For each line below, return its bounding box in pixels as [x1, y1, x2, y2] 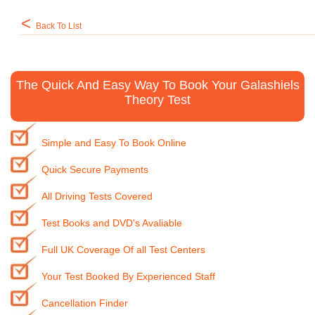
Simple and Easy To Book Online [41, 137, 186, 148]
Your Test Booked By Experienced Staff [41, 271, 215, 282]
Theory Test [124, 93, 191, 107]
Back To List [36, 21, 82, 31]
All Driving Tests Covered [41, 191, 153, 202]
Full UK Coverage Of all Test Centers [41, 244, 205, 255]
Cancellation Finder [41, 297, 128, 309]
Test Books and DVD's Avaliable [41, 217, 182, 229]
